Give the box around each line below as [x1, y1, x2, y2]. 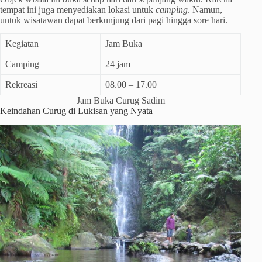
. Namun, [188, 5, 222, 15]
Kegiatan [5, 38, 39, 49]
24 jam [105, 58, 130, 69]
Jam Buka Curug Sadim [76, 95, 165, 105]
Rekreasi [5, 79, 37, 89]
